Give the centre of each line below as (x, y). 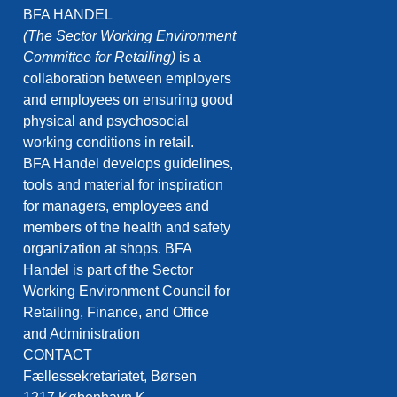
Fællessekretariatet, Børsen (110, 377)
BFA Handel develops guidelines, (128, 164)
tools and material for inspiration (123, 185)
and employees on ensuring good (128, 100)
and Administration (82, 334)
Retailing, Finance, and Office (116, 313)
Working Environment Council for (127, 292)
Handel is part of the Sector (108, 270)
